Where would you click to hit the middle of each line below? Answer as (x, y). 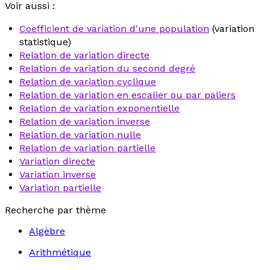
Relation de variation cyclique (88, 82)
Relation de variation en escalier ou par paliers (127, 95)
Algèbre (47, 231)
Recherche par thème (55, 210)
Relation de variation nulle (80, 135)
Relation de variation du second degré (107, 68)
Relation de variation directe (84, 55)
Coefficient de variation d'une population (114, 29)
